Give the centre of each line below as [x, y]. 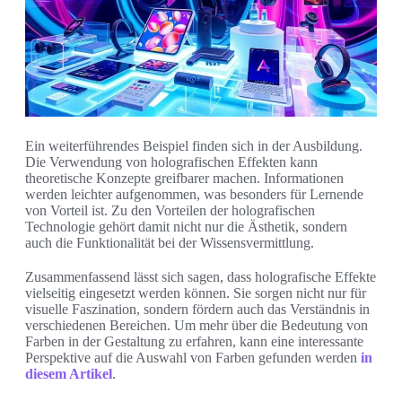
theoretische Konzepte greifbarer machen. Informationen [184, 178]
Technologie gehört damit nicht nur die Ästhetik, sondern [186, 226]
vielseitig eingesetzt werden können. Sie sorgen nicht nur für [196, 293]
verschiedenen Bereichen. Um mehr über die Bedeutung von [197, 325]
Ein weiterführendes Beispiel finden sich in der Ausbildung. [194, 145]
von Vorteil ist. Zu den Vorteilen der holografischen [170, 210]
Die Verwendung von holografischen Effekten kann [171, 162]
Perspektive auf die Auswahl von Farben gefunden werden [193, 357]
